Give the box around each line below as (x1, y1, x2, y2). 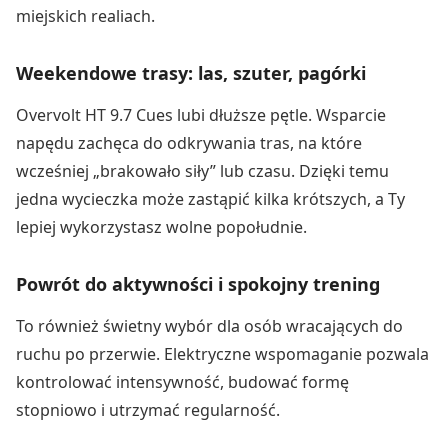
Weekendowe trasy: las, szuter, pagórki (16, 60, 366, 85)
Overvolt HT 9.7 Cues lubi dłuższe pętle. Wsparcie (16, 103, 386, 126)
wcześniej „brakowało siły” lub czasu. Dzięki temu (16, 159, 389, 182)
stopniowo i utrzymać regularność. (16, 398, 280, 421)
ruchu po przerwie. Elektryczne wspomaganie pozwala (16, 342, 429, 365)
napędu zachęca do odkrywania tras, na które (16, 131, 362, 154)
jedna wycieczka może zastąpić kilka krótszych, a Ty (16, 187, 405, 210)
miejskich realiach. (16, 4, 155, 27)
